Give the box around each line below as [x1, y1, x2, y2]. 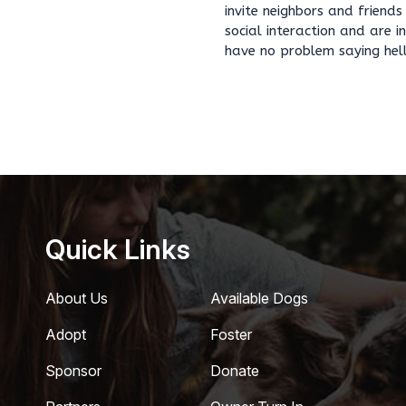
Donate [210, 362, 259, 380]
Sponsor [45, 362, 101, 380]
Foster [210, 325, 252, 343]
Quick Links [45, 233, 190, 266]
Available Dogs [210, 289, 308, 307]
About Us [45, 289, 108, 307]
